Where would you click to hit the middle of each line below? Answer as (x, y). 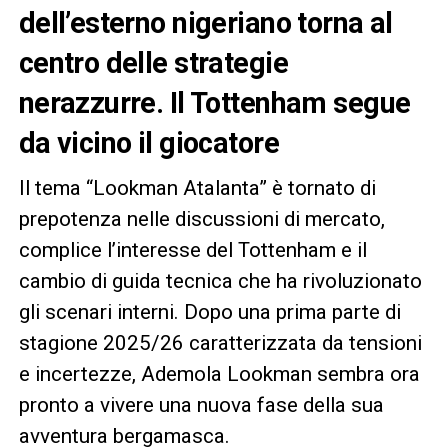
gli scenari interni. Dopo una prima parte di (209, 311)
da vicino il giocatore (148, 142)
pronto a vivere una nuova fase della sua (201, 404)
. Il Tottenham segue (283, 102)
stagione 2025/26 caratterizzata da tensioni (220, 342)
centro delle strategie (153, 62)
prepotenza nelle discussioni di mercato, (201, 218)
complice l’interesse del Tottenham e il (192, 249)
